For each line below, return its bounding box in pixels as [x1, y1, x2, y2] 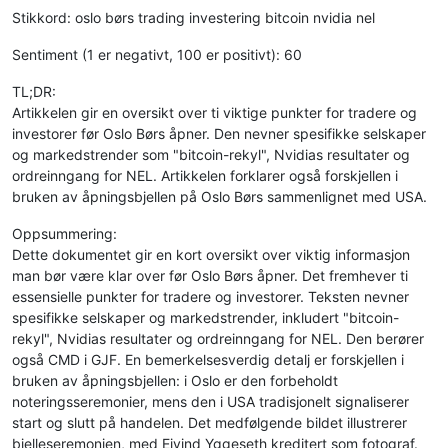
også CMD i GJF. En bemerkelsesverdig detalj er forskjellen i [12, 351, 404, 369]
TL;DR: [12, 83, 56, 101]
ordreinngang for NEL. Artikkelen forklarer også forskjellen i [12, 167, 398, 185]
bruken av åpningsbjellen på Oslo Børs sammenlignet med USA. [12, 188, 427, 206]
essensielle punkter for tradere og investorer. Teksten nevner [12, 288, 409, 306]
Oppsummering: [12, 225, 117, 243]
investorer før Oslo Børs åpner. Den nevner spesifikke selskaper [12, 125, 426, 143]
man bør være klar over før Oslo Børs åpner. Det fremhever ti [12, 267, 408, 285]
